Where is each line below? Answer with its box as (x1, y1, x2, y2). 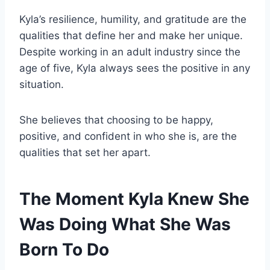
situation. (19, 78, 64, 91)
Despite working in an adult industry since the (19, 46, 240, 58)
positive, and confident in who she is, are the (19, 130, 237, 143)
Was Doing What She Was (19, 214, 231, 235)
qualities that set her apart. (19, 146, 151, 159)
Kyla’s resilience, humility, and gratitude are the (19, 13, 246, 26)
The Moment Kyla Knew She (19, 189, 250, 210)
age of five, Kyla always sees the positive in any (19, 62, 250, 75)
